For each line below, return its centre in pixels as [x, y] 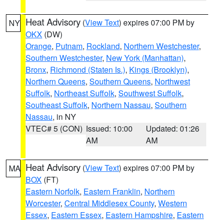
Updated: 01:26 [173, 128]
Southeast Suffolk [56, 105]
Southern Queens [120, 81]
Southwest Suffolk [150, 93]
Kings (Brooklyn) [158, 69]
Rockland [103, 46]
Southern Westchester [64, 58]
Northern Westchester [161, 46]
